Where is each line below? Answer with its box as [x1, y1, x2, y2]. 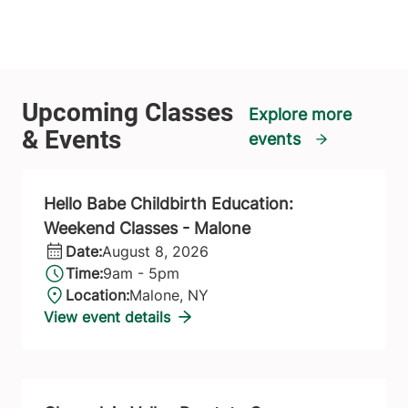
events [248, 128, 301, 148]
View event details [44, 307, 170, 326]
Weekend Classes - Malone [44, 218, 250, 238]
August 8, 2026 [102, 241, 209, 260]
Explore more [248, 104, 352, 124]
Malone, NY [129, 285, 209, 304]
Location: [66, 285, 129, 304]
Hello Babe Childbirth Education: [44, 193, 293, 213]
